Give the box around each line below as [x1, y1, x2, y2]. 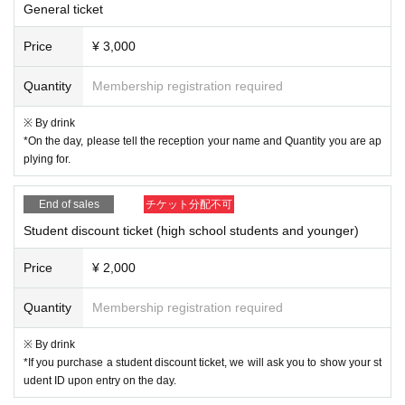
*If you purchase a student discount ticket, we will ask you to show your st [24, 355, 381, 369]
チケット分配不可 [146, 197, 232, 211]
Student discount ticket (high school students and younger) [24, 222, 359, 238]
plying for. [24, 152, 71, 165]
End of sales [38, 197, 99, 211]
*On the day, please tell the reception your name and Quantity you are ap [24, 134, 381, 147]
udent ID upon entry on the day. [24, 373, 176, 387]
